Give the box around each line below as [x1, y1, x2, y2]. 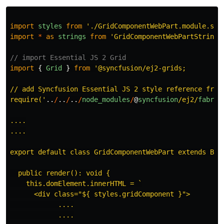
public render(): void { [10, 168, 110, 177]
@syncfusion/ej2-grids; [98, 63, 186, 72]
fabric [198, 95, 222, 103]
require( [10, 95, 42, 103]
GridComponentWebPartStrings [114, 32, 222, 40]
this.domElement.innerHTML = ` [10, 179, 142, 187]
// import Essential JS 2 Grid [10, 53, 126, 61]
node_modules [82, 95, 130, 103]
